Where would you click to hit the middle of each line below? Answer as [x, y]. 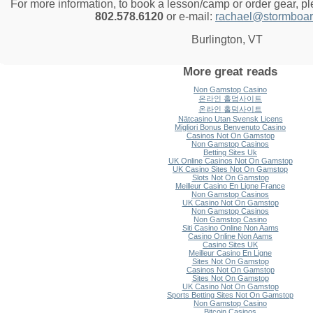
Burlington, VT [227, 39]
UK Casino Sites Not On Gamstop [230, 169]
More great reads [230, 71]
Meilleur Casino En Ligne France [230, 186]
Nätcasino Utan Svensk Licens [230, 119]
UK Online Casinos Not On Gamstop [230, 161]
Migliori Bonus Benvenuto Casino [230, 127]
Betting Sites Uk [230, 152]
